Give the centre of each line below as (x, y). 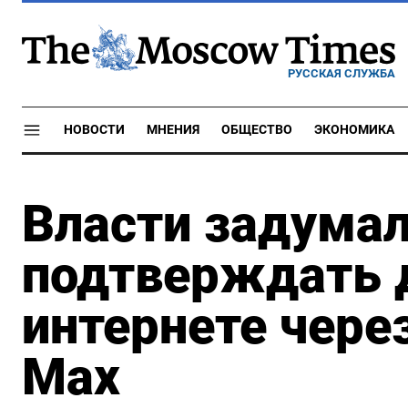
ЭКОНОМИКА (354, 130)
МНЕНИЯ (173, 130)
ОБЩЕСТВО (257, 130)
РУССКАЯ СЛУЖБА (342, 73)
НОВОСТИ (94, 130)
